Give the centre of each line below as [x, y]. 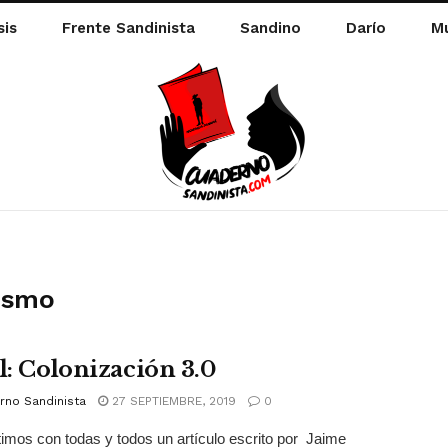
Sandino [271, 28]
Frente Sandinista [128, 28]
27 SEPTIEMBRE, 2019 [172, 400]
